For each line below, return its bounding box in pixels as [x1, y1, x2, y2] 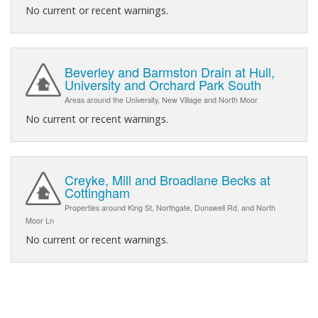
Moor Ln [26, 214, 54, 226]
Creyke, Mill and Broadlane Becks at [65, 170, 270, 189]
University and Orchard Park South [65, 75, 261, 94]
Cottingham [65, 182, 130, 202]
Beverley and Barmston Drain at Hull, [65, 62, 275, 81]
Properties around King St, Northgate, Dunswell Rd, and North [65, 202, 275, 213]
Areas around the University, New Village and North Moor [65, 94, 258, 105]
